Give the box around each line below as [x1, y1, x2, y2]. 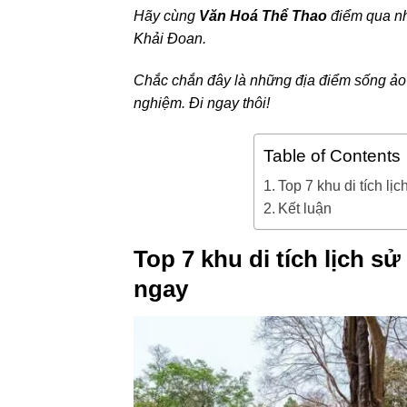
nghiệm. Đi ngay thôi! [134, 95, 270, 112]
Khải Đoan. [134, 31, 206, 47]
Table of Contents [263, 146, 402, 166]
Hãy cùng [134, 8, 199, 25]
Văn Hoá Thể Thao [199, 8, 327, 25]
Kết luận [278, 201, 333, 217]
